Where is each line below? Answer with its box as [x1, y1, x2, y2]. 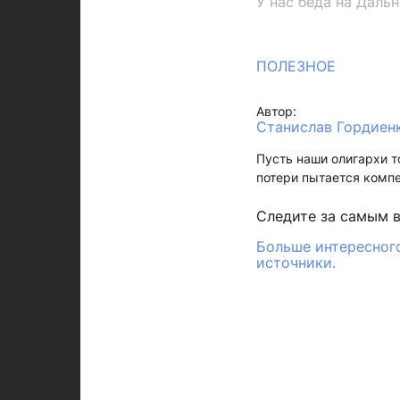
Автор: [256, 104, 296, 119]
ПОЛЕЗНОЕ [256, 57, 336, 75]
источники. [256, 254, 336, 271]
